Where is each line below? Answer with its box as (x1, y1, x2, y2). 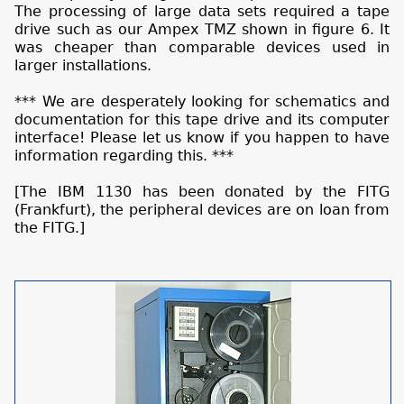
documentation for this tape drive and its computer (14, 110, 390, 128)
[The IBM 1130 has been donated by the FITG (14, 182, 390, 200)
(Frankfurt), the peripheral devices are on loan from (14, 200, 390, 218)
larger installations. (14, 56, 151, 74)
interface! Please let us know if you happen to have (14, 128, 390, 146)
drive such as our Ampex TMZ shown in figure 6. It (14, 20, 390, 38)
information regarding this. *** (14, 146, 234, 164)
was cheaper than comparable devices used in (14, 38, 390, 56)
